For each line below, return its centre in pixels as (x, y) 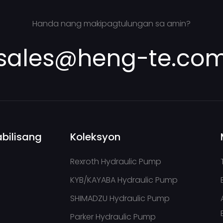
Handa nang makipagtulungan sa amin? (111, 23)
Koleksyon (96, 137)
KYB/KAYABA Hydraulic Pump (124, 180)
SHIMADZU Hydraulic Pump (120, 199)
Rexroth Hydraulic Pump (116, 162)
